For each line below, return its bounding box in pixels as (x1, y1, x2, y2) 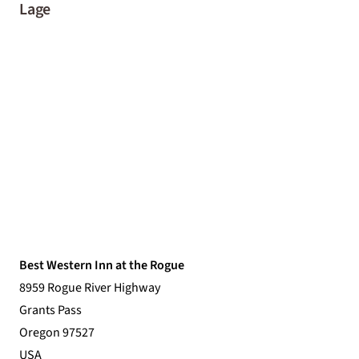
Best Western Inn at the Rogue (19, 256, 184, 274)
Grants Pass (19, 301, 82, 319)
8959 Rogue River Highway (19, 278, 160, 296)
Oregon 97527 (19, 323, 95, 341)
